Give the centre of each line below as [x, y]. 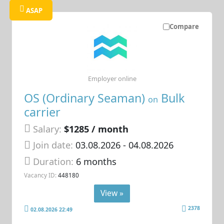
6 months [96, 161]
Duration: [55, 161]
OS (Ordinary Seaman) [86, 98]
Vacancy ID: [40, 175]
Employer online [112, 79]
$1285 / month [96, 129]
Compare [184, 27]
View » [112, 193]
